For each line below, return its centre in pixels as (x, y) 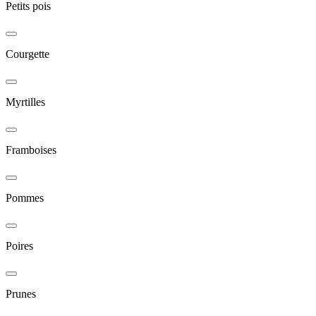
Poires (19, 246)
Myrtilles (25, 102)
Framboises (31, 150)
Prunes (21, 294)
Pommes (25, 198)
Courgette (28, 54)
